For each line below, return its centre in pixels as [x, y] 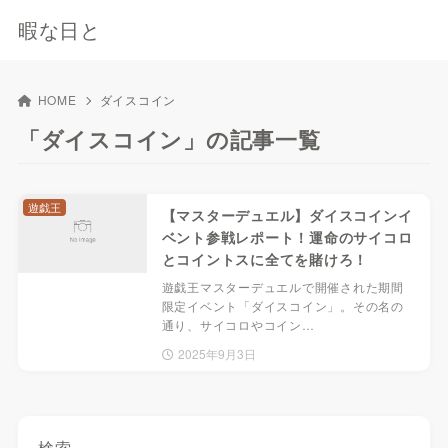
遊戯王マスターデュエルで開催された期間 [282, 286]
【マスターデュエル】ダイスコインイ [287, 214]
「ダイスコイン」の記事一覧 [169, 139]
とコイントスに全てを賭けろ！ [264, 258]
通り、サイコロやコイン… [238, 324]
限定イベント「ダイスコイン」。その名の [282, 305]
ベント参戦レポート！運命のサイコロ [287, 236]
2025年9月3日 [217, 353]
